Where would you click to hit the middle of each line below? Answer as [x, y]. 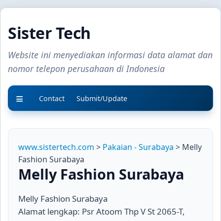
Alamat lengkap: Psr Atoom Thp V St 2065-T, [102, 211]
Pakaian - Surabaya [138, 147]
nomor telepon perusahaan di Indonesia [86, 69]
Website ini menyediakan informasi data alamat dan [110, 55]
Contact [52, 98]
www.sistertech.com [56, 147]
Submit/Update [102, 98]
